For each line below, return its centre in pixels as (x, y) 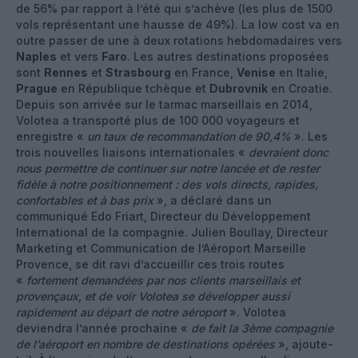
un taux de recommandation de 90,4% (189, 136)
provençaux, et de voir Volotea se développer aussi (153, 296)
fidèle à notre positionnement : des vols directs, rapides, (167, 184)
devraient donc (288, 152)
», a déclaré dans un (213, 200)
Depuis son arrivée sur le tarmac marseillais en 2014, (164, 104)
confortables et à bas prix (85, 200)
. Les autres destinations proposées (228, 56)
